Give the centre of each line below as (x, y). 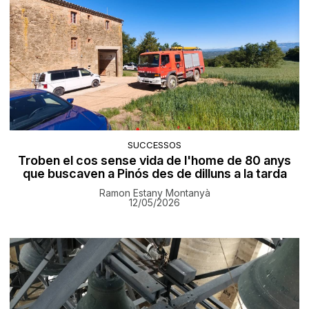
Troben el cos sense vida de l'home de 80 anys (154, 161)
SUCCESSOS (154, 145)
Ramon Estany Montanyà (154, 193)
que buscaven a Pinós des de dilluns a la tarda (154, 174)
